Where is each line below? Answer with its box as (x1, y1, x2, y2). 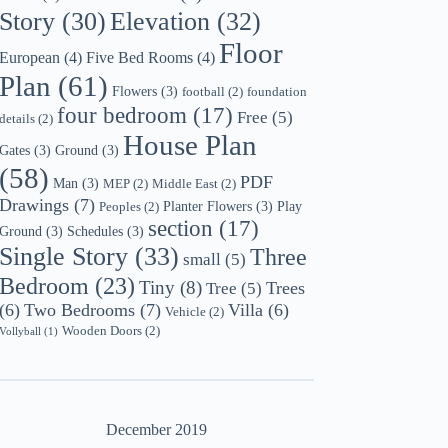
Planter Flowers (163, 197, 253, 214)
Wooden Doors (62, 322, 143, 338)
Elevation (110, 6, 211, 36)
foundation (247, 83, 308, 99)
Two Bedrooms (24, 299, 136, 320)
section (148, 215, 214, 241)
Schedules (67, 222, 124, 239)
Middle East (152, 175, 219, 191)
